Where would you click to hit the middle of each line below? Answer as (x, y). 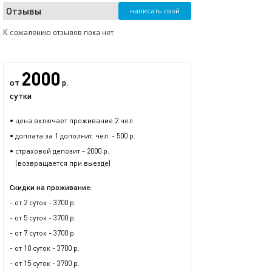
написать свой (155, 11)
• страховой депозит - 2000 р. (59, 151)
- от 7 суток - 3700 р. (43, 233)
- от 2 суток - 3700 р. (43, 202)
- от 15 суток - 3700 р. (45, 263)
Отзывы (24, 11)
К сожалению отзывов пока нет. (59, 32)
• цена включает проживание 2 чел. (72, 121)
